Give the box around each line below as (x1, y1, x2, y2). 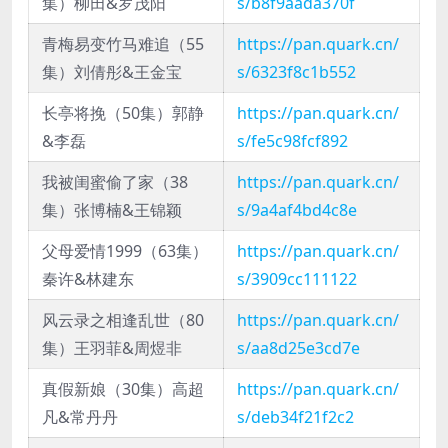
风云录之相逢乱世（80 (42, 309, 204, 332)
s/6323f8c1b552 (237, 61, 356, 84)
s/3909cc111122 (237, 268, 357, 291)
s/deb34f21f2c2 (237, 406, 354, 429)
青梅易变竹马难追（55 (42, 33, 204, 56)
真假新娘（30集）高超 (42, 378, 204, 401)
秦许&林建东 (42, 268, 134, 291)
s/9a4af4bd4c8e (237, 199, 357, 222)
